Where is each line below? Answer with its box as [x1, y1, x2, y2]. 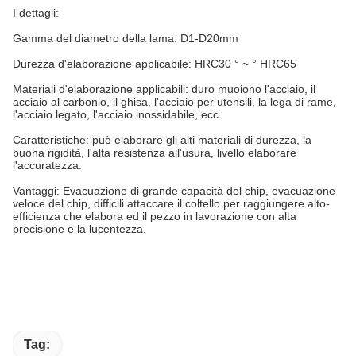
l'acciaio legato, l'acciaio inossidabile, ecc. [13, 108, 222, 121]
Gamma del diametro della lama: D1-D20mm [13, 32, 238, 44]
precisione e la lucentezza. [13, 222, 146, 235]
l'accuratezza [13, 159, 79, 172]
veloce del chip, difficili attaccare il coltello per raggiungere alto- [13, 197, 330, 210]
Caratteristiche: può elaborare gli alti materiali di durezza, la [13, 133, 311, 146]
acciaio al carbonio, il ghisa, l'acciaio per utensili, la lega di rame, [13, 95, 336, 108]
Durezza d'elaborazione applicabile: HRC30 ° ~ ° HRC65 [13, 57, 296, 70]
